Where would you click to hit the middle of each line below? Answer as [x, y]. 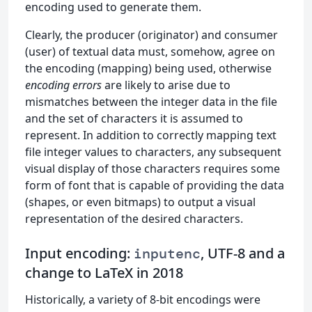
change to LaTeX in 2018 [104, 272]
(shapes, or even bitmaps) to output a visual [140, 202]
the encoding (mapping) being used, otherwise [148, 68]
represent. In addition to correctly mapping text [151, 135]
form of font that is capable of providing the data [155, 185]
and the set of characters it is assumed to [134, 118]
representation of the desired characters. [134, 218]
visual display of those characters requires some [153, 168]
